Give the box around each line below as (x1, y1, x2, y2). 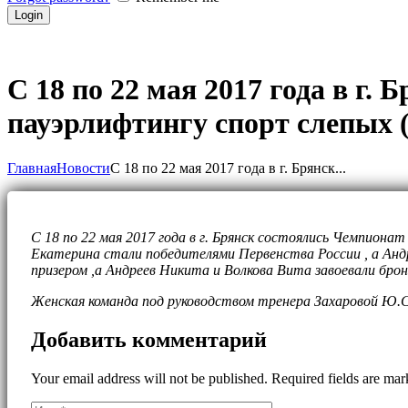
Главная (7, 159, 56, 176)
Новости (56, 159, 110, 176)
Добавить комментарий (31, 327, 267, 352)
